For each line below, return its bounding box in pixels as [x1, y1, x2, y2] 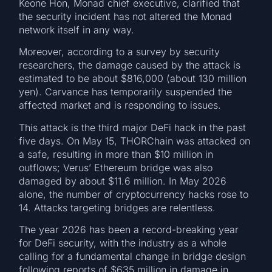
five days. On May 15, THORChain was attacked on [19, 134, 251, 147]
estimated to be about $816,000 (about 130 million [19, 72, 247, 85]
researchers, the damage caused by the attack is [19, 59, 241, 72]
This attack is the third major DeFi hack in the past [19, 121, 246, 134]
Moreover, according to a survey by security [19, 46, 220, 58]
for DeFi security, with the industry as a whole [19, 237, 227, 250]
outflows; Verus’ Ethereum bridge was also [19, 161, 213, 174]
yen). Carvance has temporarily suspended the [19, 86, 233, 98]
